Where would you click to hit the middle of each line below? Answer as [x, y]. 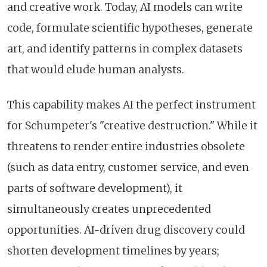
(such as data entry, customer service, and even [128, 167]
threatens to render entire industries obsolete [126, 146]
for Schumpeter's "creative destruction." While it [132, 125]
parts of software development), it [95, 188]
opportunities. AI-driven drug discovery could [126, 230]
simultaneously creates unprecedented [109, 209]
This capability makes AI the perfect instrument [131, 105]
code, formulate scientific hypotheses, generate [130, 28]
